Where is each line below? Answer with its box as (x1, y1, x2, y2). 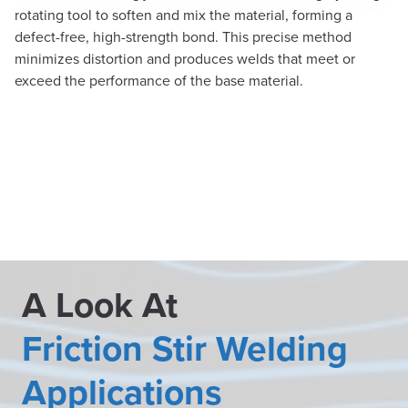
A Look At (22, 279, 178, 330)
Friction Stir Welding (22, 322, 348, 373)
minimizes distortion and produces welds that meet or (15, 48, 355, 69)
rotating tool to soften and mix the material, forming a (15, 5, 352, 25)
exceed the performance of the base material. (15, 70, 303, 91)
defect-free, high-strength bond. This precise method (15, 26, 352, 47)
